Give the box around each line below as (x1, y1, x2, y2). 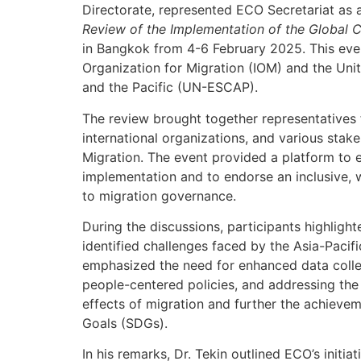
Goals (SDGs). (82, 314, 168, 331)
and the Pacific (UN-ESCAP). (82, 79, 258, 96)
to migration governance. (82, 187, 236, 204)
